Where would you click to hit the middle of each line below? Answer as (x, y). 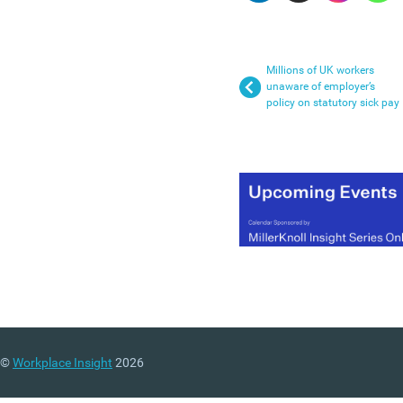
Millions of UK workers (320, 70)
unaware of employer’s (321, 86)
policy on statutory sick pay (333, 103)
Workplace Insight (63, 363)
